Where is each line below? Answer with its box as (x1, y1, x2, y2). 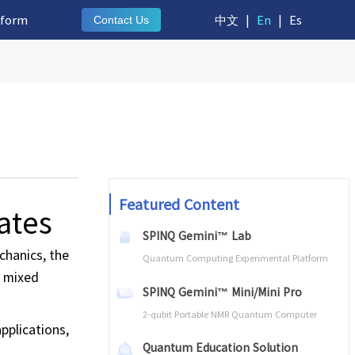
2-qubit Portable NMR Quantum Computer (142, 307, 317, 320)
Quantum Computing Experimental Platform (142, 251, 328, 265)
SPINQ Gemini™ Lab (142, 227, 251, 244)
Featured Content (119, 193, 239, 215)
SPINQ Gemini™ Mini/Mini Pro (142, 283, 302, 300)
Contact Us (93, 13, 149, 26)
